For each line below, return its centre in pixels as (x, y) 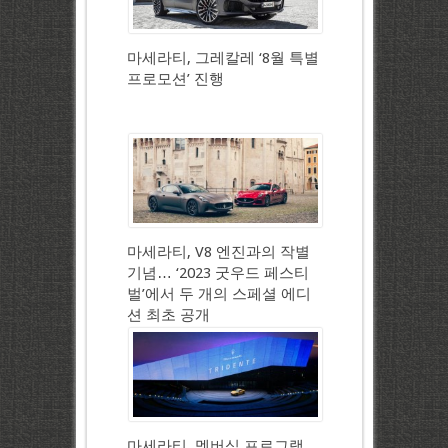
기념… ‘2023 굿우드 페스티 (217, 273)
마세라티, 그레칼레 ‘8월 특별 (222, 58)
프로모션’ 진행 (175, 79)
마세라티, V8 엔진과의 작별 (218, 252)
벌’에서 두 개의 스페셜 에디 (218, 294)
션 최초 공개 (168, 315)
